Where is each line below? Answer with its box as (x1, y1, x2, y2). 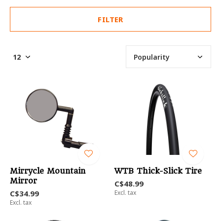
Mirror (10, 176, 37, 186)
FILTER (98, 14, 123, 24)
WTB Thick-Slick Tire (114, 166, 202, 176)
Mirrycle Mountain (10, 166, 85, 176)
